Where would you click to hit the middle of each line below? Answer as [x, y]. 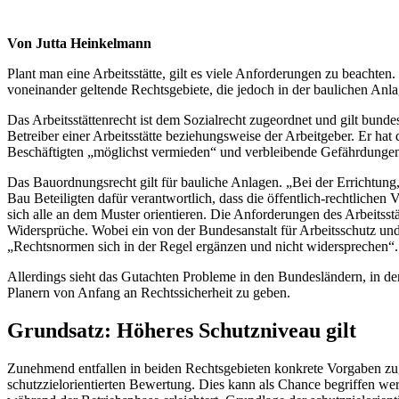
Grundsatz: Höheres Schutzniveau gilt [182, 330]
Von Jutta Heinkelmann [79, 43]
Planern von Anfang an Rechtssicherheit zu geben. [149, 292]
